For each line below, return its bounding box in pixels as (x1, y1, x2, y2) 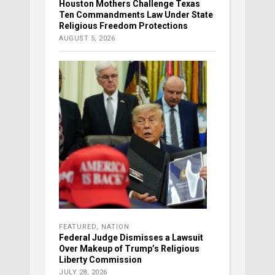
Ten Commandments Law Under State (59, 10, 213, 20)
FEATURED (59, 223, 96, 231)
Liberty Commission (59, 255, 142, 265)
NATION (101, 223, 130, 231)
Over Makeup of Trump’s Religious (59, 244, 199, 254)
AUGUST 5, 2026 (59, 34, 115, 43)
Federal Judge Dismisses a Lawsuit (59, 233, 203, 243)
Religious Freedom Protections (59, 21, 188, 31)
